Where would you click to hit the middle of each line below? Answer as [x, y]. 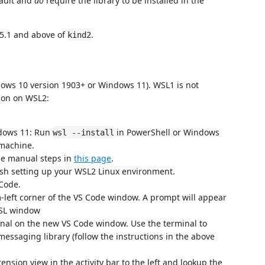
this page [93, 158]
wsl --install [83, 132]
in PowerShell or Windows [167, 132]
